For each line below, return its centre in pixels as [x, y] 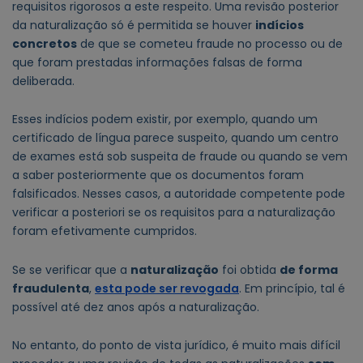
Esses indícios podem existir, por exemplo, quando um [165, 120]
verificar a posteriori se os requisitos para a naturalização [174, 213]
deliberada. [43, 81]
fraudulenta [51, 288]
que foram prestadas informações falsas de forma [157, 62]
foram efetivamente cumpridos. [105, 231]
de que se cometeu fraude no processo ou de [210, 43]
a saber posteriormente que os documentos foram [158, 175]
